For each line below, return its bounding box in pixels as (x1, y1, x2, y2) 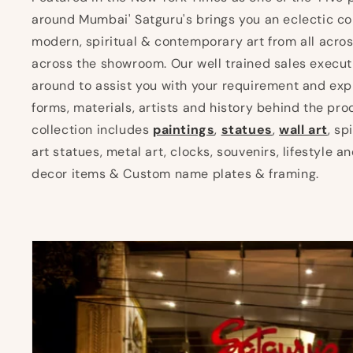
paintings (153, 121, 215, 138)
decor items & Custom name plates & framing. (32, 165, 319, 182)
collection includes (32, 121, 153, 138)
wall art (279, 121, 328, 138)
